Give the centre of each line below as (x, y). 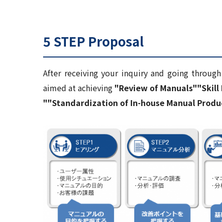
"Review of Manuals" (156, 88)
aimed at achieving (79, 88)
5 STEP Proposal (93, 41)
